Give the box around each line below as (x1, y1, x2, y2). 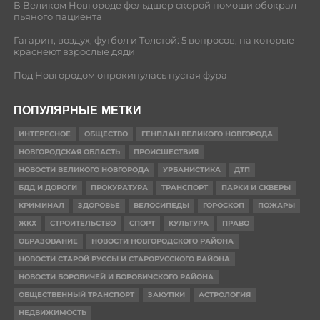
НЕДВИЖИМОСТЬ (18, 307, 86, 317)
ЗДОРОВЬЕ (77, 200, 120, 210)
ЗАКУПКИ (147, 289, 185, 299)
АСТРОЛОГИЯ (198, 289, 251, 299)
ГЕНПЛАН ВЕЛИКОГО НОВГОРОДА (141, 129, 273, 139)
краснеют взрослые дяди (13, 46, 135, 57)
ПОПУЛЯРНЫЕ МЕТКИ (13, 103, 141, 117)
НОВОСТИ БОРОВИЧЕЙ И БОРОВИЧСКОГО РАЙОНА (18, 271, 214, 281)
